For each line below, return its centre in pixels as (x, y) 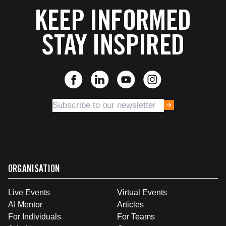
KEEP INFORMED (113, 23)
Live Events (29, 192)
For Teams (136, 217)
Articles (130, 205)
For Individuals (35, 217)
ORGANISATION (34, 170)
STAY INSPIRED (113, 48)
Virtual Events (142, 192)
